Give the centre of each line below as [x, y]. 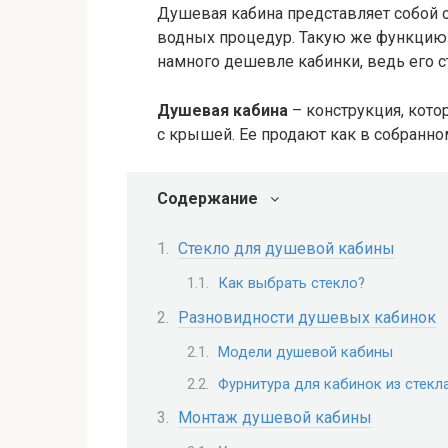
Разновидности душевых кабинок [307, 317]
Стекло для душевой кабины [286, 249]
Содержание [207, 198]
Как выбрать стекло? [291, 283]
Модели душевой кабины [305, 351]
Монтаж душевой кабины [275, 418]
